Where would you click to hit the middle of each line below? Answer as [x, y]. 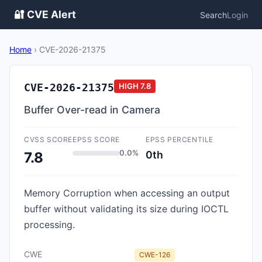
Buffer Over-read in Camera [92, 110]
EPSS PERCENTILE [180, 139]
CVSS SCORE [48, 139]
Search [213, 15]
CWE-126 [155, 255]
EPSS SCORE [96, 139]
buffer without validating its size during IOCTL [126, 209]
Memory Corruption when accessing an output [127, 193]
